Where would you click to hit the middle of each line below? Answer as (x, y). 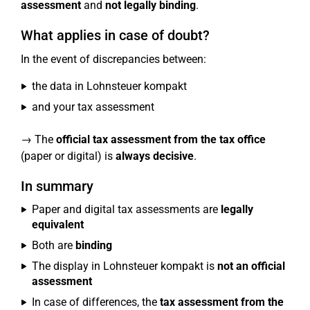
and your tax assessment (93, 107)
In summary (57, 186)
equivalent (58, 225)
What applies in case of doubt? (115, 35)
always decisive (155, 156)
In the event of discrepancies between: (113, 59)
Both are (54, 245)
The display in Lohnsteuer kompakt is (125, 266)
